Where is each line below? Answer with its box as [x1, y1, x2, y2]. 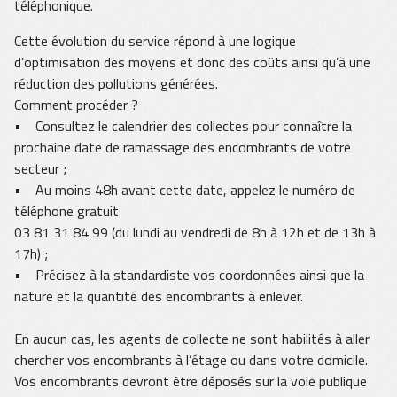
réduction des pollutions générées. [14, 73, 218, 95]
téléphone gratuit [14, 200, 119, 222]
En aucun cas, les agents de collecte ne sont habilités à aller [14, 328, 370, 350]
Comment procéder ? [14, 94, 138, 116]
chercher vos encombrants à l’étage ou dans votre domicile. [14, 349, 368, 371]
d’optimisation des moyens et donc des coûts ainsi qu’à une [14, 51, 370, 74]
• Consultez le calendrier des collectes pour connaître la [14, 115, 352, 137]
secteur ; [14, 158, 66, 180]
